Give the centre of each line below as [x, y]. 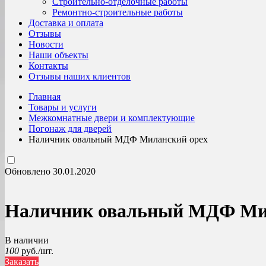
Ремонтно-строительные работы [118, 12]
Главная [45, 96]
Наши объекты [58, 55]
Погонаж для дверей [70, 129]
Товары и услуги [63, 107]
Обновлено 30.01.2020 [50, 171]
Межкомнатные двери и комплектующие [112, 118]
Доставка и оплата [66, 23]
